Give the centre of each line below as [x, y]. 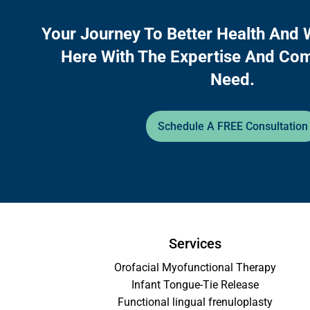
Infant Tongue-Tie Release [195, 285]
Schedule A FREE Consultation [232, 126]
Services [195, 244]
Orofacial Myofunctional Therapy [195, 268]
